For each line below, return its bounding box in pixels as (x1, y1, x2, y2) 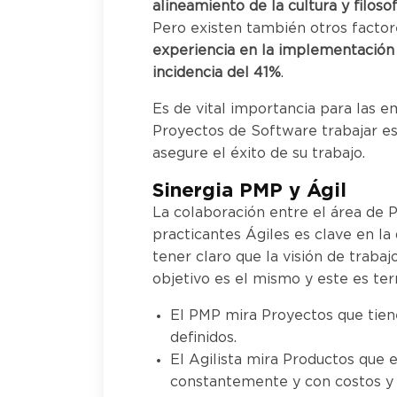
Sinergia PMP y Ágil (152, 181, 346, 201)
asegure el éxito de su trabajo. (152, 146, 365, 161)
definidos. (170, 331, 237, 346)
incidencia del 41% (152, 66, 281, 81)
